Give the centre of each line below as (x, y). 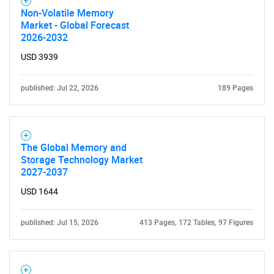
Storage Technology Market (82, 160)
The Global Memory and (74, 147)
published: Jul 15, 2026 (60, 223)
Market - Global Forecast (75, 25)
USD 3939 (39, 57)
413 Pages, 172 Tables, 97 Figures (196, 223)
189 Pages (235, 88)
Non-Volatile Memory (67, 13)
